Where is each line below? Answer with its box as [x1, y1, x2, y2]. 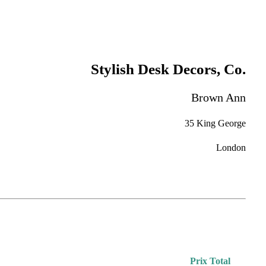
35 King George [185, 118, 246, 128]
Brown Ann [191, 91, 246, 104]
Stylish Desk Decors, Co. [91, 61, 246, 77]
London [216, 142, 246, 153]
